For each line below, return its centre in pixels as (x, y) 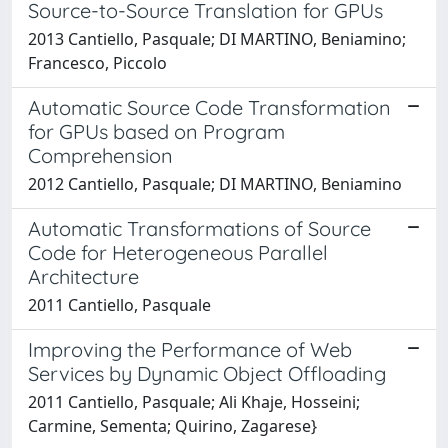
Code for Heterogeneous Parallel (178, 252)
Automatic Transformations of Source (199, 228)
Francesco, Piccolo (97, 62)
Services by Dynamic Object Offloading (207, 373)
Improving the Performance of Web (190, 349)
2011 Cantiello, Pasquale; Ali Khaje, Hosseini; (194, 401)
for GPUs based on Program (156, 131)
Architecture (83, 276)
